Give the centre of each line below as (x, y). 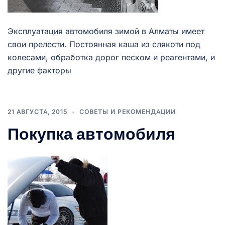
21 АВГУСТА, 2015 (37, 112)
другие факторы (39, 70)
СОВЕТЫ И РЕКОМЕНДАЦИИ (128, 112)
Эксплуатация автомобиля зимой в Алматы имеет (106, 31)
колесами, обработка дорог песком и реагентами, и (111, 57)
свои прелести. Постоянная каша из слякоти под (104, 44)
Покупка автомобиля (91, 134)
